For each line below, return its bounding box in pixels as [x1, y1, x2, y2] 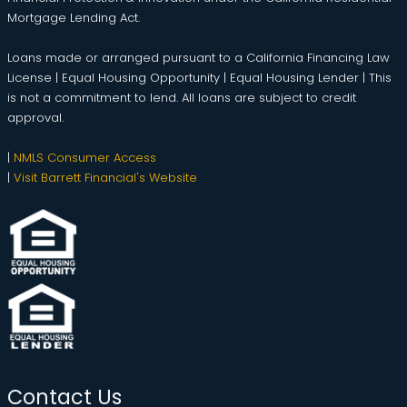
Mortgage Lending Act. [7, 8, 140, 26]
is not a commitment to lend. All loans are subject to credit [7, 88, 356, 106]
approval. [7, 108, 64, 126]
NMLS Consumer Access [14, 148, 156, 166]
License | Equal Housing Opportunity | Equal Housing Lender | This [7, 68, 392, 86]
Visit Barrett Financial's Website [14, 168, 197, 186]
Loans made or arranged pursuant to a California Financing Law [7, 48, 390, 66]
